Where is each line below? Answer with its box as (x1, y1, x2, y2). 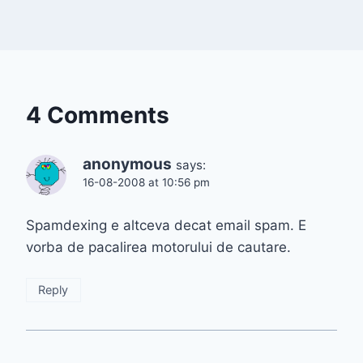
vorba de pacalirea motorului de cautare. (26, 239, 291, 256)
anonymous (83, 155, 172, 174)
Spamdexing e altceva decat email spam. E (26, 217, 306, 234)
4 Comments (26, 101, 169, 130)
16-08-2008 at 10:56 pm (83, 176, 210, 190)
